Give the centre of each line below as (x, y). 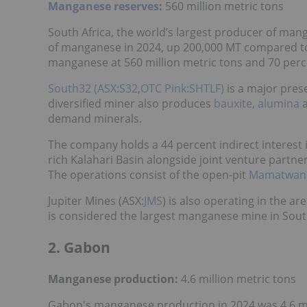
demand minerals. (95, 119)
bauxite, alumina (257, 104)
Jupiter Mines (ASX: (96, 201)
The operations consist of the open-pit (148, 175)
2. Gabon (79, 247)
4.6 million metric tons (237, 279)
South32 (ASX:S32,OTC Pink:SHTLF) (136, 89)
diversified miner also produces (131, 104)
